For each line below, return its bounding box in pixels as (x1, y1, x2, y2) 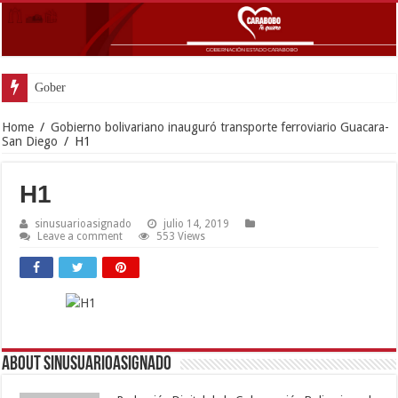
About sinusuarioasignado (2, 354, 172, 375)
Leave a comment (37, 229, 123, 243)
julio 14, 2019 (163, 217, 230, 230)
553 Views (156, 229, 206, 243)
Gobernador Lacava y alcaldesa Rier (35, 80, 217, 94)
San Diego (2, 133, 59, 148)
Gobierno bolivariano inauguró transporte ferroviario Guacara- (51, 119, 390, 134)
